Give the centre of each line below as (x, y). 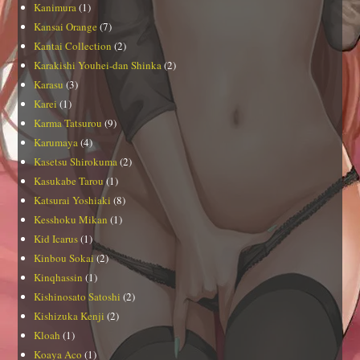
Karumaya (56, 143)
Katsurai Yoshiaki (73, 200)
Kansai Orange (66, 27)
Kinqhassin (59, 278)
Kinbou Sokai (64, 258)
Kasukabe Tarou (69, 181)
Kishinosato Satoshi (78, 297)
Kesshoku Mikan (71, 220)
